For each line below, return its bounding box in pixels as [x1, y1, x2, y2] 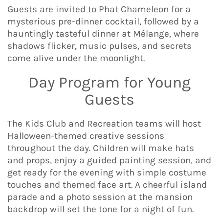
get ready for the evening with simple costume [7, 167, 206, 178]
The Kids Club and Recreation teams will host [7, 118, 201, 129]
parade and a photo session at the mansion [7, 191, 193, 202]
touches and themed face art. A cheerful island [7, 179, 207, 190]
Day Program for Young [28, 73, 191, 92]
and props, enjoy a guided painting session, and [7, 154, 211, 166]
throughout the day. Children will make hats [7, 142, 194, 153]
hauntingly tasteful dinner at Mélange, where [7, 28, 199, 40]
